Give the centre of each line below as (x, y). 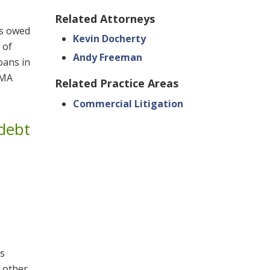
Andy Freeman (108, 57)
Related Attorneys (105, 18)
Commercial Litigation (128, 103)
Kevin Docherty (109, 39)
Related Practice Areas (117, 83)
